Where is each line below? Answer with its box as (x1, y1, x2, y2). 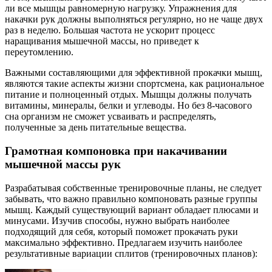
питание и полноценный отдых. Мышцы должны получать (5, 89, 251, 100)
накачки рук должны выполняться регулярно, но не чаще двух (5, 14, 263, 25)
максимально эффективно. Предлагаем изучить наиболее (5, 237, 242, 248)
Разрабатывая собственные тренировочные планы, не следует (5, 182, 262, 193)
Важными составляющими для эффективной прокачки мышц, (5, 67, 262, 78)
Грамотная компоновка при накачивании (5, 144, 227, 157)
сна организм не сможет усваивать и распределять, (5, 111, 216, 122)
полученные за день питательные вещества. (5, 122, 186, 133)
